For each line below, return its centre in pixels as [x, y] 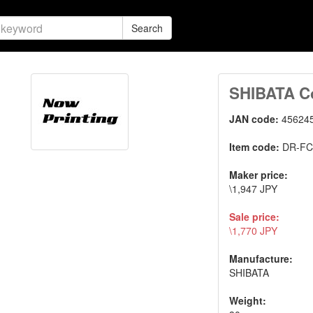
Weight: [248, 300]
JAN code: [256, 119]
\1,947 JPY [254, 189]
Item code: [256, 147]
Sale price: [255, 217]
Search [147, 28]
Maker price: [259, 175]
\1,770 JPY [254, 231]
